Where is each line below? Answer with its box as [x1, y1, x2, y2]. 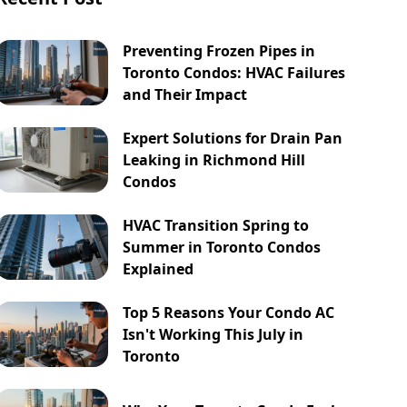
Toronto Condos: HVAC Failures [123, 63, 346, 83]
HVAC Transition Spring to [123, 215, 310, 235]
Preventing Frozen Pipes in [123, 41, 316, 61]
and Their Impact [123, 84, 248, 104]
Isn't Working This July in [123, 324, 304, 344]
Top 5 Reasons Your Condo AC [123, 303, 335, 323]
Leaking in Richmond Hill [123, 150, 306, 170]
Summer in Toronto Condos [123, 237, 322, 257]
